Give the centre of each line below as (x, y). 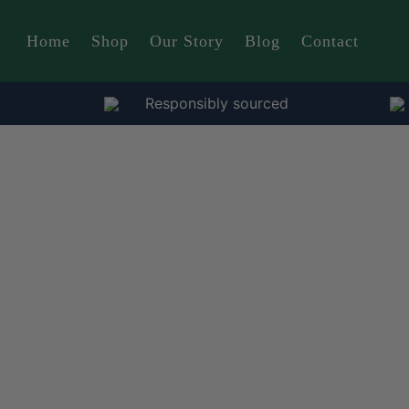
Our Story (187, 41)
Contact (330, 41)
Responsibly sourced (216, 103)
